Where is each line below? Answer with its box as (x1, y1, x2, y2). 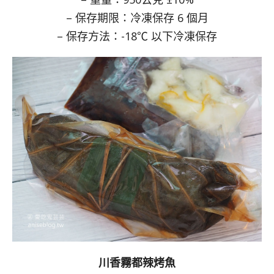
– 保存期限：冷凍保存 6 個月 (65, 10, 209, 26)
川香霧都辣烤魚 (98, 254, 176, 270)
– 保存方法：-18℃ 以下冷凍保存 (57, 29, 217, 44)
